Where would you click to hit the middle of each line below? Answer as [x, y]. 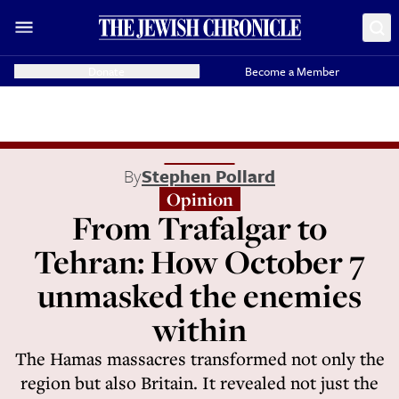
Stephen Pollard [208, 176]
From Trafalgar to [199, 228]
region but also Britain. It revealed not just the [199, 383]
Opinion [199, 199]
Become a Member [293, 71]
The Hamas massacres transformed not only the [199, 358]
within [199, 329]
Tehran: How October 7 [199, 261]
